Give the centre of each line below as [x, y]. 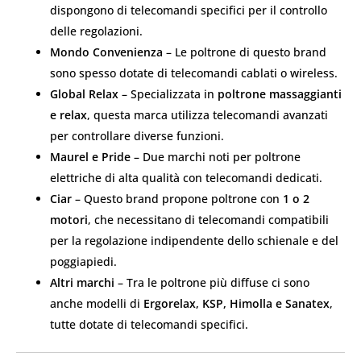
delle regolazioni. [96, 31]
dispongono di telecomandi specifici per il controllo [189, 10]
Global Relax [84, 93]
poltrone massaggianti [280, 93]
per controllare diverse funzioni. [137, 135]
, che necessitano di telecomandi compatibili [208, 219]
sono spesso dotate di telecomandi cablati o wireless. [194, 73]
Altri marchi [82, 282]
